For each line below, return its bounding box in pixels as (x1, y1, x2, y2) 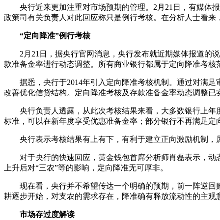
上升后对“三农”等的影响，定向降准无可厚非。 (4, 163, 168, 172)
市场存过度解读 (4, 210, 75, 219)
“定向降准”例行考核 (4, 31, 90, 40)
